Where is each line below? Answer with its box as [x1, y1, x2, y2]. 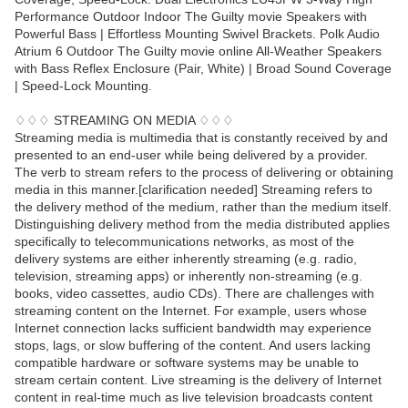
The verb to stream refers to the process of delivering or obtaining [15, 165, 393, 180]
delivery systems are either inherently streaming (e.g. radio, [15, 251, 357, 267]
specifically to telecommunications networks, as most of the [15, 234, 354, 250]
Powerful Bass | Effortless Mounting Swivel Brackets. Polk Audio [15, 26, 380, 42]
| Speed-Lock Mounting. [15, 78, 152, 94]
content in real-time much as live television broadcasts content [15, 390, 372, 405]
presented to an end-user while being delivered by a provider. [15, 148, 368, 163]
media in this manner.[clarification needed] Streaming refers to [15, 182, 372, 198]
